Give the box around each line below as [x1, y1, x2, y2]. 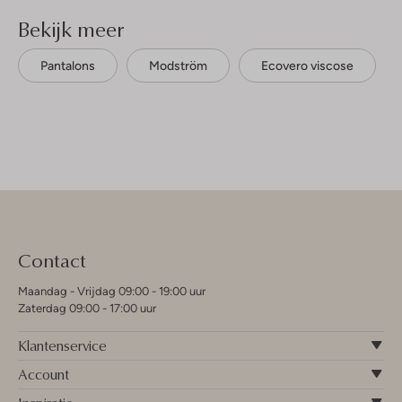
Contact [18, 245, 86, 274]
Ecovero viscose [261, 57, 354, 73]
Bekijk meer [18, 13, 124, 44]
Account [18, 363, 69, 384]
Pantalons [40, 57, 95, 73]
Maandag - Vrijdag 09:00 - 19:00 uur [18, 284, 205, 298]
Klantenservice [18, 335, 107, 355]
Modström [149, 57, 207, 73]
